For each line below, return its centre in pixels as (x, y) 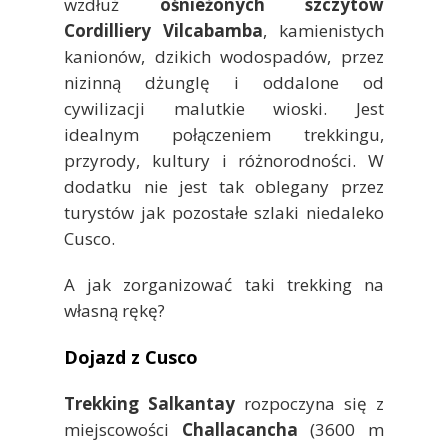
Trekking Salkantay (149, 403)
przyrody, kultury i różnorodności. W (224, 160)
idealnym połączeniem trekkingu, (224, 134)
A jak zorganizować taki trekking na (224, 284)
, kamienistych (323, 30)
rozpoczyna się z (309, 403)
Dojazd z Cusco (131, 356)
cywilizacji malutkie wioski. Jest (224, 108)
